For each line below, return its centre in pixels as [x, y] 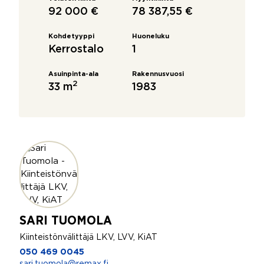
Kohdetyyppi [71, 37]
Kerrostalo [76, 49]
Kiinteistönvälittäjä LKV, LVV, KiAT [88, 237]
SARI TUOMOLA [66, 220]
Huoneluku [151, 37]
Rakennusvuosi [158, 74]
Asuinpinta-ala [73, 74]
